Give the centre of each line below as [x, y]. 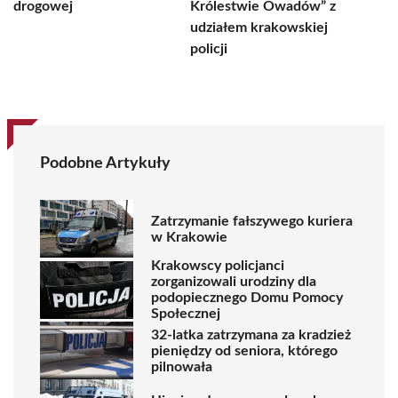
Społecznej [186, 314]
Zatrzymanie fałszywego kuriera [252, 221]
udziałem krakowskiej [259, 28]
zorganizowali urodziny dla [234, 282]
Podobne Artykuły [105, 163]
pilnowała [182, 366]
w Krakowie [189, 237]
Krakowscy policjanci [218, 266]
